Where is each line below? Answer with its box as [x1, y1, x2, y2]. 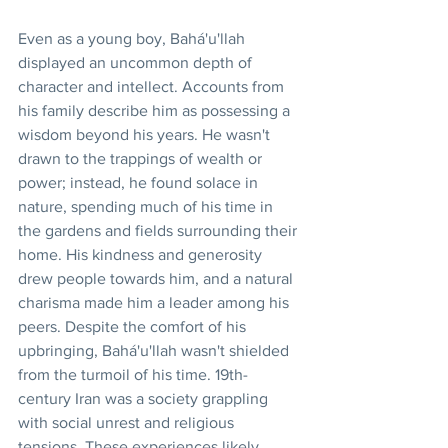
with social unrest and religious [18, 413, 238, 431]
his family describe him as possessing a [18, 101, 294, 119]
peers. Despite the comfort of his [18, 317, 250, 335]
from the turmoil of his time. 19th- [18, 365, 248, 383]
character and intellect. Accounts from [18, 77, 288, 95]
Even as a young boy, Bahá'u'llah [18, 29, 249, 47]
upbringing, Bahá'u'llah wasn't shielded [18, 341, 293, 359]
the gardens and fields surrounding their [18, 221, 301, 239]
